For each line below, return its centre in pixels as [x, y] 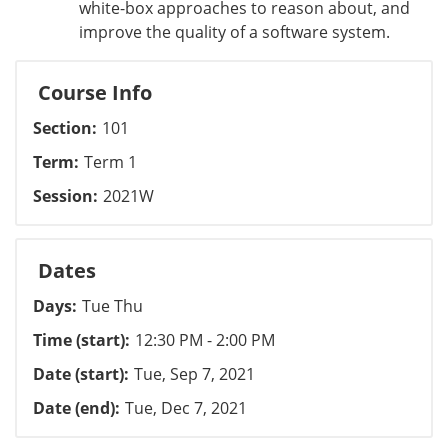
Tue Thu [112, 306]
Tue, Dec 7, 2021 [186, 408]
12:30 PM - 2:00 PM [205, 340]
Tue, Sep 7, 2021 [194, 374]
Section [62, 128]
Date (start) [78, 374]
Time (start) [79, 340]
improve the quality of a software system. [234, 32]
